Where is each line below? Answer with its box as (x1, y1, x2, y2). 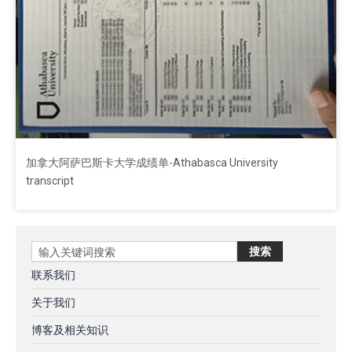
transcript (26, 174, 74, 187)
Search (31, 241, 68, 255)
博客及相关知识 (31, 324, 108, 336)
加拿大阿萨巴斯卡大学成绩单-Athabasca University (26, 156, 278, 169)
